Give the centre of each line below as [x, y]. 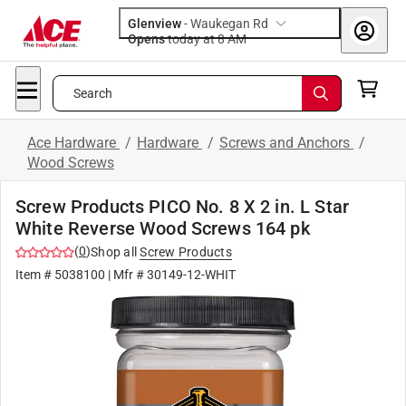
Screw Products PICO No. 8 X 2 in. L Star [182, 207]
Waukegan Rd [229, 24]
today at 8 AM [237, 39]
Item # [35, 275]
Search [93, 93]
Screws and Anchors [286, 143]
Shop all [114, 252]
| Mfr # [126, 275]
